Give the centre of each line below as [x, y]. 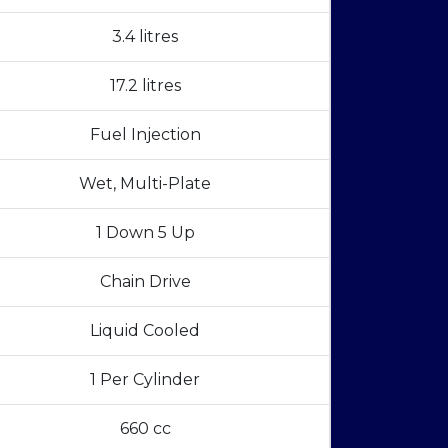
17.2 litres [145, 86]
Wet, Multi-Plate [145, 184]
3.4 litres [145, 37]
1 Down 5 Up [145, 233]
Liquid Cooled [145, 331]
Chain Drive [145, 282]
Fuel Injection [145, 135]
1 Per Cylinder [145, 380]
